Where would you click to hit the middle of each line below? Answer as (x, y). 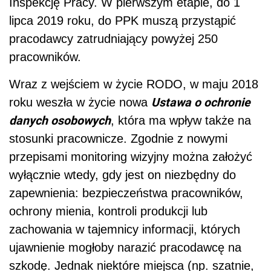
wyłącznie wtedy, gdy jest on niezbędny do (122, 175)
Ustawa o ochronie (201, 102)
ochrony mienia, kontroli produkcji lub (108, 211)
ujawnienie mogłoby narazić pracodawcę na (125, 248)
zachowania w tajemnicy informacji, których (125, 230)
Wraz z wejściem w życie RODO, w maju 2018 (134, 84)
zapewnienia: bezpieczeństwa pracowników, (126, 193)
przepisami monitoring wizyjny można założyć (131, 157)
